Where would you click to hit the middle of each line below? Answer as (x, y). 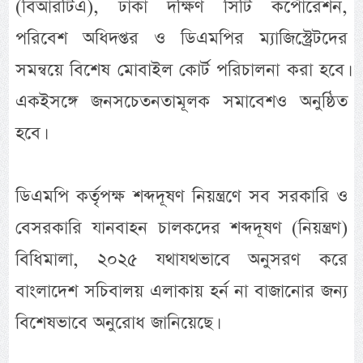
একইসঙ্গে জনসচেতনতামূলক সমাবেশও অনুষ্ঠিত (181, 102)
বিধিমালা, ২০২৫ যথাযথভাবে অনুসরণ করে (181, 260)
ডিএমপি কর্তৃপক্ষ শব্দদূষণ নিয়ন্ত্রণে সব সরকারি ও (181, 197)
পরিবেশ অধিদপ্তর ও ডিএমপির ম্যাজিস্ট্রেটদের (181, 39)
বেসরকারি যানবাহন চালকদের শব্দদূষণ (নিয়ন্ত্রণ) (181, 228)
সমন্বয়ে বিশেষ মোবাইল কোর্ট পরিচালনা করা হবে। (181, 70)
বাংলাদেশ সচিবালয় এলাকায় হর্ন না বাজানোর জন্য (181, 292)
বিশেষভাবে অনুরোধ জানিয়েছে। (116, 323)
